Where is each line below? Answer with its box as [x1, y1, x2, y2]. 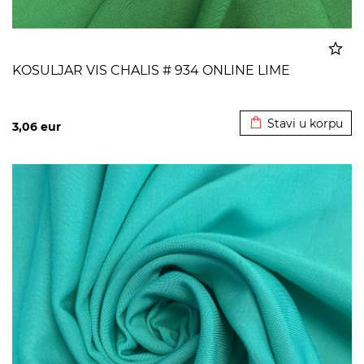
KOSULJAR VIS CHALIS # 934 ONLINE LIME [12, 63, 290, 78]
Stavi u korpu [267, 116, 343, 131]
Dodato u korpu [250, 92, 341, 106]
